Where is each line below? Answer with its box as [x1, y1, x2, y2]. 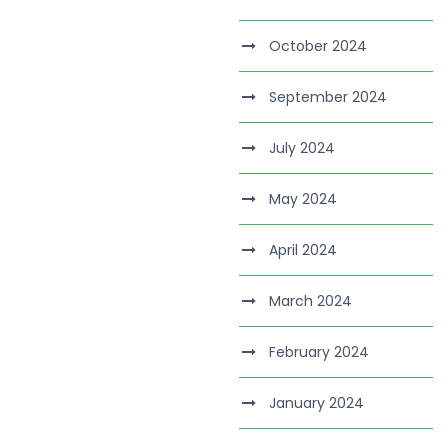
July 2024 [269, 138, 336, 158]
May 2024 [269, 189, 338, 209]
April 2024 [269, 240, 338, 260]
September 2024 [269, 87, 388, 107]
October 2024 [269, 36, 368, 56]
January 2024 [269, 393, 365, 413]
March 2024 [269, 291, 353, 311]
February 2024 [269, 342, 370, 362]
